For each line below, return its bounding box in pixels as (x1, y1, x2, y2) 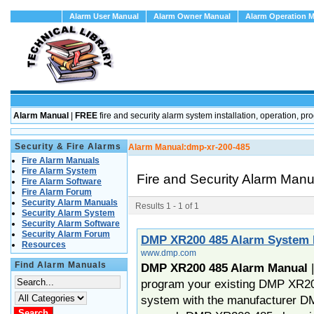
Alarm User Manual (69, 12, 139, 20)
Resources (22, 240, 66, 250)
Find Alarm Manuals (15, 260, 107, 270)
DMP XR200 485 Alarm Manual (141, 261, 311, 275)
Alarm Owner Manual (153, 12, 231, 20)
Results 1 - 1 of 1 (135, 201, 199, 211)
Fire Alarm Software (22, 177, 102, 186)
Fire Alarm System (22, 166, 97, 176)
